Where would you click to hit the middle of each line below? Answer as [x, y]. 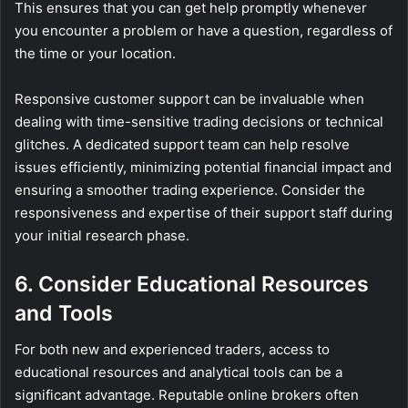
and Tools [64, 313]
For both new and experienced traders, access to [172, 350]
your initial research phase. [102, 235]
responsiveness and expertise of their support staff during [204, 212]
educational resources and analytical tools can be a [178, 372]
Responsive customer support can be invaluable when [189, 98]
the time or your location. [95, 53]
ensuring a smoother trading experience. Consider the [190, 189]
